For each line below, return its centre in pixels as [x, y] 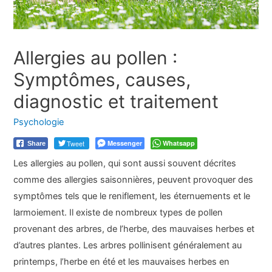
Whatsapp [179, 143]
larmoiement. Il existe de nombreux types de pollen [118, 213]
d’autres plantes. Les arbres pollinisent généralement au [128, 246]
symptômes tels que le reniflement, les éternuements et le [132, 196]
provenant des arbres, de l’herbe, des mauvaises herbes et [134, 229]
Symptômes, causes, [102, 79]
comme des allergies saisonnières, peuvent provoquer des [134, 180]
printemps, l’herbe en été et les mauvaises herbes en [122, 262]
